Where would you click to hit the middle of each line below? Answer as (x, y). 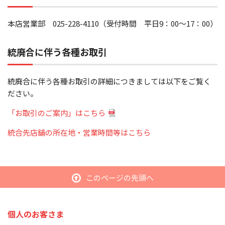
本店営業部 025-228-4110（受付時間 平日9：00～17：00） (113, 23)
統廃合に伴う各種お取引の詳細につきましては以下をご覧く (109, 81)
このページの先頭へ (120, 178)
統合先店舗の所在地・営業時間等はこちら (79, 132)
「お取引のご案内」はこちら (57, 113)
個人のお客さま (36, 214)
